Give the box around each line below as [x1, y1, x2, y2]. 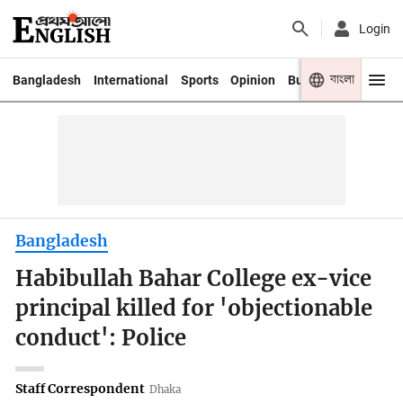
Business [288, 72, 341, 87]
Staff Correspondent [15, 380, 146, 397]
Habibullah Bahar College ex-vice [15, 265, 372, 293]
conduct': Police [15, 325, 187, 353]
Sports [180, 72, 219, 87]
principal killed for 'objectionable [15, 295, 373, 323]
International [93, 72, 168, 87]
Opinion [230, 72, 276, 87]
